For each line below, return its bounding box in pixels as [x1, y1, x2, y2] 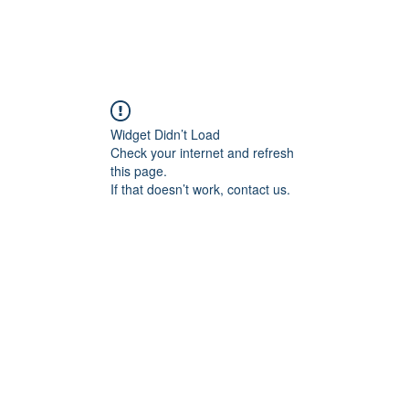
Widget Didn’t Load [110, 125, 220, 143]
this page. [110, 162, 167, 180]
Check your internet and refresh [110, 143, 294, 162]
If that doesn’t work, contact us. [110, 180, 290, 198]
